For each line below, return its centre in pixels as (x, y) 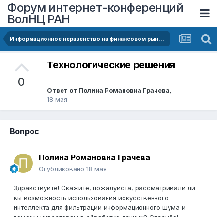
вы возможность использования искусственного (91, 198)
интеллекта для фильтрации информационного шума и (100, 208)
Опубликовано (62, 169)
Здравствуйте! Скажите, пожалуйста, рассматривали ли (104, 188)
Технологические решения (111, 65)
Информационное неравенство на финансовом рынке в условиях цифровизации (161, 39)
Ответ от (63, 90)
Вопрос (24, 132)
